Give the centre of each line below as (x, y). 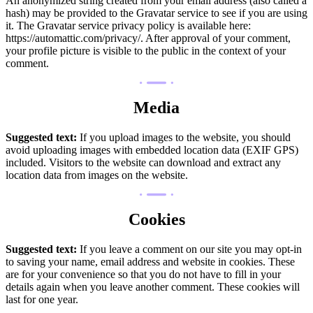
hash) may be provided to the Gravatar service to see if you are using (156, 13)
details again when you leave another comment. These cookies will (153, 286)
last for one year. (42, 299)
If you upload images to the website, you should (185, 138)
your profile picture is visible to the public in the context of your (146, 51)
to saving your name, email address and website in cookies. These (150, 261)
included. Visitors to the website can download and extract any (143, 163)
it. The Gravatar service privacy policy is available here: (128, 26)
